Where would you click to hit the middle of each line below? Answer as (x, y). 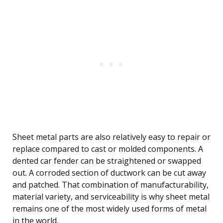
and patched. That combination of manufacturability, (111, 185)
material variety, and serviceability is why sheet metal (111, 197)
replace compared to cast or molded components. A (108, 149)
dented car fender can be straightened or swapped (107, 161)
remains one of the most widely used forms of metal (110, 209)
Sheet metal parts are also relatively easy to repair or (111, 137)
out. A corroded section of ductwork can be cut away (109, 173)
